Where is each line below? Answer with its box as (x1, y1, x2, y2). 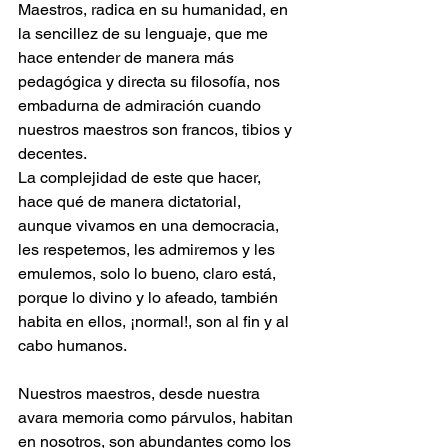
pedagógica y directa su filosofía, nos (18, 71, 284, 91)
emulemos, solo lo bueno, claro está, (18, 263, 280, 283)
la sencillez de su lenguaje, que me (18, 23, 272, 43)
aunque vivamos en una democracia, (18, 215, 283, 235)
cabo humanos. (18, 335, 127, 355)
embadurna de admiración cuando (18, 95, 265, 115)
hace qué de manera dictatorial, (18, 191, 245, 211)
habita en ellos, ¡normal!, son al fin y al (18, 311, 293, 331)
